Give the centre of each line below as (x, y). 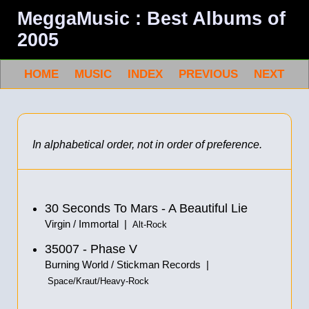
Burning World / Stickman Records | (127, 265)
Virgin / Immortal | (89, 224)
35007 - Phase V (91, 249)
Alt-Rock (150, 225)
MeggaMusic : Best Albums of (151, 19)
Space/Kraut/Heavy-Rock (98, 281)
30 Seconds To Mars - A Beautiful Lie (146, 208)
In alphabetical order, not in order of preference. (147, 144)
